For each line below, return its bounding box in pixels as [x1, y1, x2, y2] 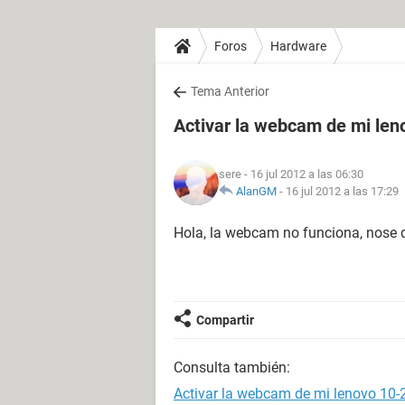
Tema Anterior [191, 84, 269, 99]
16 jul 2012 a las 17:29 [286, 184, 399, 198]
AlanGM [236, 184, 277, 198]
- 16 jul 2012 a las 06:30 [241, 167, 363, 181]
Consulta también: [174, 359, 290, 376]
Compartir [196, 313, 254, 327]
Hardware [270, 38, 326, 53]
